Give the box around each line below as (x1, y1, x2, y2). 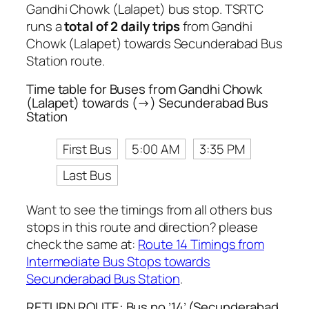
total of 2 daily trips (64, 17, 181, 35)
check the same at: (26, 235, 139, 253)
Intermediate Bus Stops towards (26, 252, 210, 270)
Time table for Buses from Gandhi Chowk (26, 80, 263, 98)
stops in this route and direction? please (26, 217, 258, 236)
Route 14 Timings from (138, 235, 265, 253)
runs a (26, 17, 65, 35)
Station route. (26, 51, 105, 70)
